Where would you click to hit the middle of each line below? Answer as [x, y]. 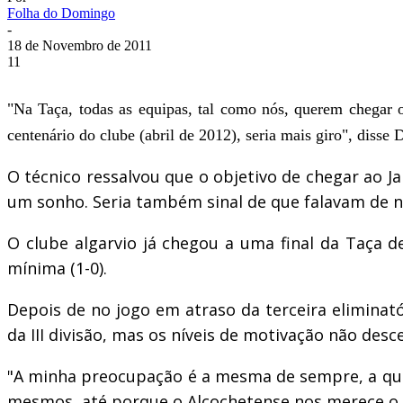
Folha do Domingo [61, 13]
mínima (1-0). [57, 268]
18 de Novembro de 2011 [80, 45]
